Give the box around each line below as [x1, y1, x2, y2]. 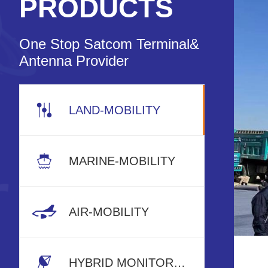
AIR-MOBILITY [69, 205, 149, 219]
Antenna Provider [19, 53, 129, 69]
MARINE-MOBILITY [69, 154, 175, 168]
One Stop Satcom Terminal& [19, 36, 199, 52]
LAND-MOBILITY [69, 103, 160, 117]
